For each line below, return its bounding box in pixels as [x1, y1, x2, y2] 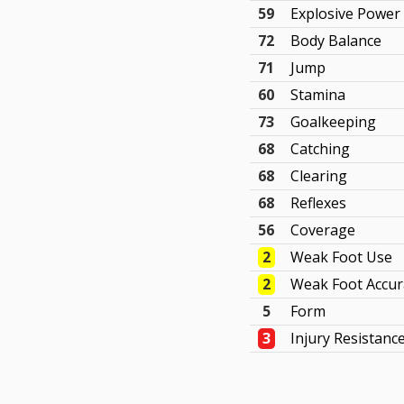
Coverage [290, 220, 356, 240]
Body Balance [290, 31, 382, 50]
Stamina [290, 85, 346, 105]
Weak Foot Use [290, 247, 393, 267]
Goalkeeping [290, 112, 377, 132]
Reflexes [290, 193, 347, 213]
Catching [290, 139, 351, 159]
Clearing [290, 166, 348, 186]
